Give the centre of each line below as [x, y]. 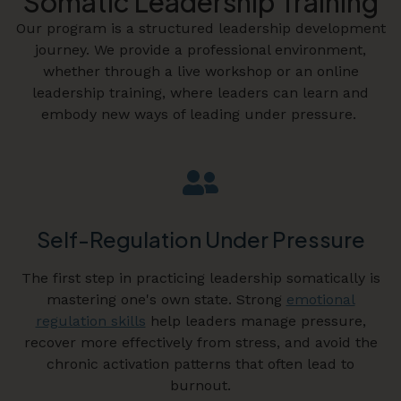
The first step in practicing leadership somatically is [200, 278]
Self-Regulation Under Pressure [200, 239]
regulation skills [90, 321]
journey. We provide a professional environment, [200, 49]
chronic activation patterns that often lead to [200, 364]
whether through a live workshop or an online [200, 71]
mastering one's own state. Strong [166, 300]
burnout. [200, 386]
